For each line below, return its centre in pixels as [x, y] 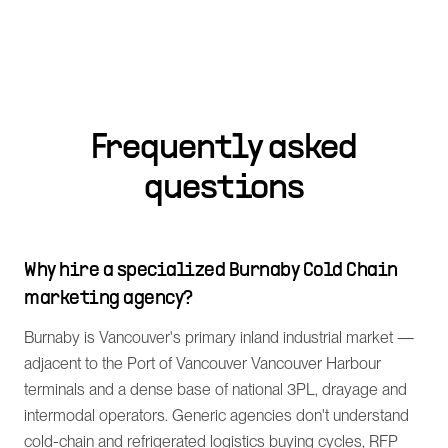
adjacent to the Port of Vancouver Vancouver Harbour [202, 363]
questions [224, 189]
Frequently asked [224, 149]
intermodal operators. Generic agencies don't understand [216, 415]
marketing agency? [108, 299]
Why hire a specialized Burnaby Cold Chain [211, 271]
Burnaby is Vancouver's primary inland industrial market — [219, 337]
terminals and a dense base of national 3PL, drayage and [215, 389]
